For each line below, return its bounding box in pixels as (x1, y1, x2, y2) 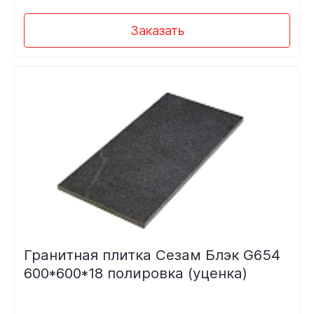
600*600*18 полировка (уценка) (23, 264, 247, 282)
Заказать (130, 22, 184, 38)
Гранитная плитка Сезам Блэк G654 (23, 246, 280, 264)
